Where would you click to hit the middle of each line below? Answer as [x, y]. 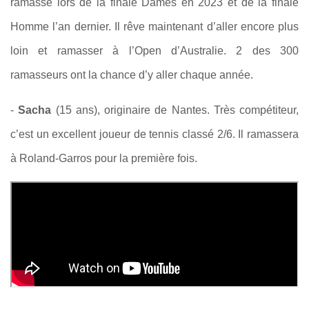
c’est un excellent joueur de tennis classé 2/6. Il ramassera [154, 134]
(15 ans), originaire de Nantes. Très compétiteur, [175, 110]
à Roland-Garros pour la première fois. [104, 158]
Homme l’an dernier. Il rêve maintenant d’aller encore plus [154, 26]
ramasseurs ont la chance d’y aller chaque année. [132, 74]
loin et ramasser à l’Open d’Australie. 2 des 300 [154, 50]
